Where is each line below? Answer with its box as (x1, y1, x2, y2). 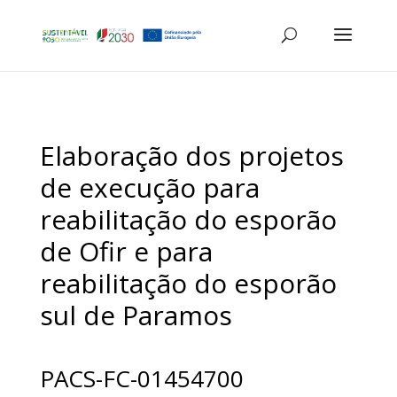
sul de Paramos (39, 297, 232, 333)
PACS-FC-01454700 (39, 362, 244, 394)
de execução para (39, 169, 260, 206)
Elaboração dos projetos (39, 137, 344, 174)
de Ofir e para (39, 233, 213, 269)
